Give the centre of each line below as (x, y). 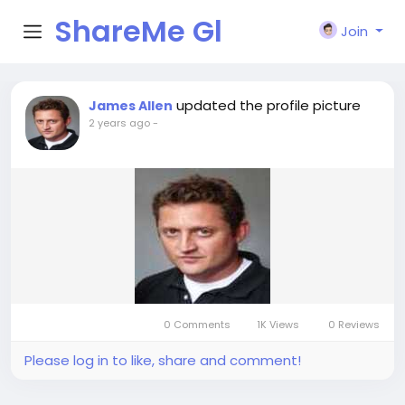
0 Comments (197, 325)
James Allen (131, 106)
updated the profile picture (268, 105)
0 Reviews (354, 325)
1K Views (278, 325)
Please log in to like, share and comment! (163, 360)
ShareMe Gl (138, 31)
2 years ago (119, 123)
